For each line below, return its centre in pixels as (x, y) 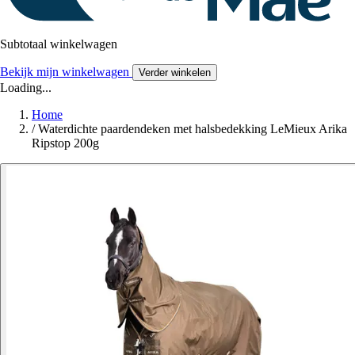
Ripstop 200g (65, 143)
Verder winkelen (175, 73)
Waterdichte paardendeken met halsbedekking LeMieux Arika (193, 129)
